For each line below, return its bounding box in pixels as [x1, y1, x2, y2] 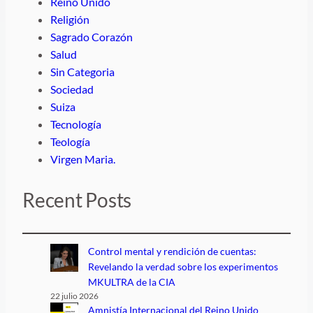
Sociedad [50, 82, 94, 96]
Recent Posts [22, 188, 132, 212]
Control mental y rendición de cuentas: [88, 245, 257, 258]
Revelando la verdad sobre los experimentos [88, 261, 279, 273]
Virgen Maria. [50, 152, 115, 166]
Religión [50, 12, 89, 26]
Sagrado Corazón [50, 29, 133, 43]
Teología [50, 134, 90, 148]
